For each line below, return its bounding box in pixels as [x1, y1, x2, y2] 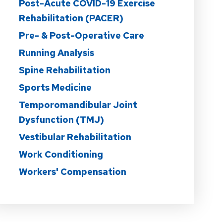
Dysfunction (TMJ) [18, 113, 104, 125]
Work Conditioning [18, 148, 103, 160]
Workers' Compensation [18, 166, 126, 177]
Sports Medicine [18, 81, 92, 93]
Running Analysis [18, 47, 94, 58]
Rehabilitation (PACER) [18, 12, 123, 24]
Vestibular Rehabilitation [18, 131, 131, 143]
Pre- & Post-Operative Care [18, 29, 144, 41]
